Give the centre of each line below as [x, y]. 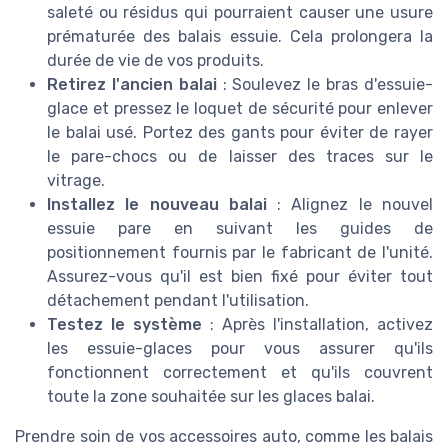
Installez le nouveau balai [157, 204]
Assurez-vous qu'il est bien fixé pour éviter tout [240, 276]
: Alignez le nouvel [350, 204]
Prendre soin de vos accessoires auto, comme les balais [224, 436]
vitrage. [76, 180]
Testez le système [124, 324]
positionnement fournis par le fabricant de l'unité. [240, 252]
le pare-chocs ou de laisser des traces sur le [240, 156]
